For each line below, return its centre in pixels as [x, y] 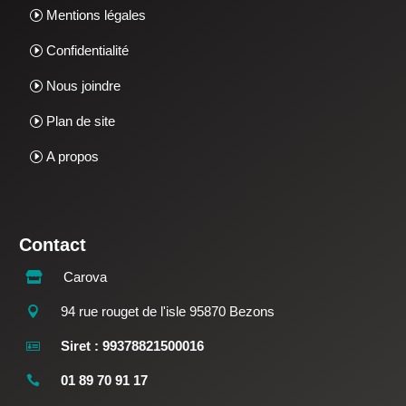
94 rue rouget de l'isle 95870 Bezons [168, 312]
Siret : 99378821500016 [133, 346]
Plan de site [81, 121]
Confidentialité [88, 50]
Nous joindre [84, 85]
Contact [53, 245]
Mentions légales [97, 14]
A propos [73, 156]
